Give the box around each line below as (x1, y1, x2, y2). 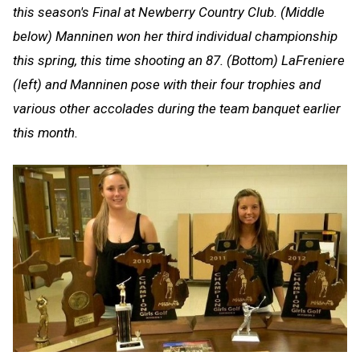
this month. (13, 124, 78, 141)
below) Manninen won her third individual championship (13, 27, 337, 44)
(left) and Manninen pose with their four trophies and (13, 76, 321, 92)
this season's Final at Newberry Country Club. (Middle (13, 3, 325, 20)
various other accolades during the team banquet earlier (13, 100, 341, 117)
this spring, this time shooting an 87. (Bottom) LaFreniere (13, 51, 345, 68)
